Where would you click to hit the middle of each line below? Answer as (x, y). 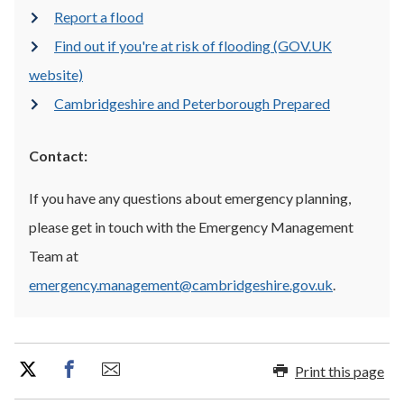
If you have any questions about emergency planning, (190, 198)
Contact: (58, 156)
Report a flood (99, 17)
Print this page (340, 371)
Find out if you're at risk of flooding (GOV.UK (193, 46)
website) (56, 74)
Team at (54, 256)
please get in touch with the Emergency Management (191, 227)
